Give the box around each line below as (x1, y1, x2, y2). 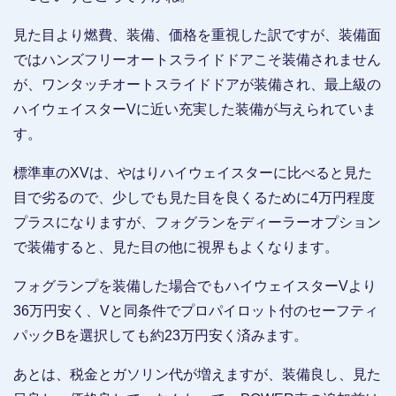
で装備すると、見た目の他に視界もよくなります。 (13, 239, 339, 255)
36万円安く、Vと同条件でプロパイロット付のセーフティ (13, 302, 378, 318)
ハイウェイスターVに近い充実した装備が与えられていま (13, 101, 377, 117)
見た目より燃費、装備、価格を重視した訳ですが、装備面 (13, 27, 381, 42)
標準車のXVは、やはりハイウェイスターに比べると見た (13, 164, 372, 180)
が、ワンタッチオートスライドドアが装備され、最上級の (13, 76, 381, 92)
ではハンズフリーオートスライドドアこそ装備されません (13, 51, 381, 67)
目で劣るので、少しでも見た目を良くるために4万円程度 (13, 189, 375, 205)
